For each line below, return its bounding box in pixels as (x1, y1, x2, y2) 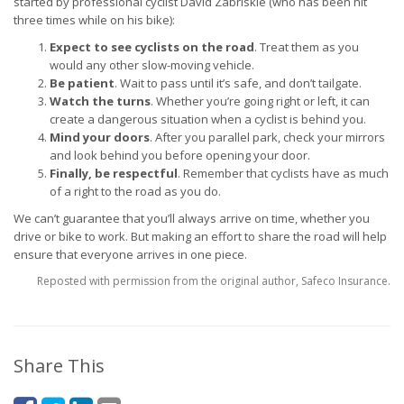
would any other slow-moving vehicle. (50, 57, 254, 73)
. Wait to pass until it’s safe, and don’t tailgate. (115, 75, 362, 91)
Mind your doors (50, 129, 150, 145)
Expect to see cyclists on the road (50, 39, 254, 55)
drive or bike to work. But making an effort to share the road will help (14, 228, 387, 244)
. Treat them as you (254, 39, 359, 55)
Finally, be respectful (50, 165, 178, 181)
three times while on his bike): (14, 12, 175, 28)
